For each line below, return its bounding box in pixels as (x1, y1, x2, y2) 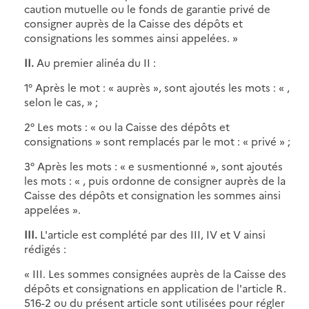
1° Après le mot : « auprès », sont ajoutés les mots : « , (24, 79, 290, 94)
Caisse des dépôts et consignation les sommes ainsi (24, 187, 281, 202)
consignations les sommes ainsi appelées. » (24, 30, 238, 45)
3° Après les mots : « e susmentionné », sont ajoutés (24, 158, 283, 173)
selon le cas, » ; (24, 94, 98, 109)
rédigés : (24, 241, 66, 256)
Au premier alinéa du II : (37, 54, 156, 70)
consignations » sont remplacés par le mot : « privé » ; (24, 133, 290, 148)
